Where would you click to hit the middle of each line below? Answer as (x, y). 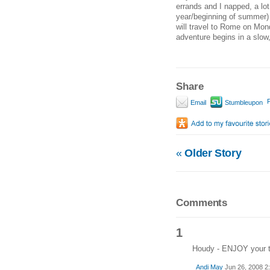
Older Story (212, 153)
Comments (202, 202)
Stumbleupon (243, 103)
